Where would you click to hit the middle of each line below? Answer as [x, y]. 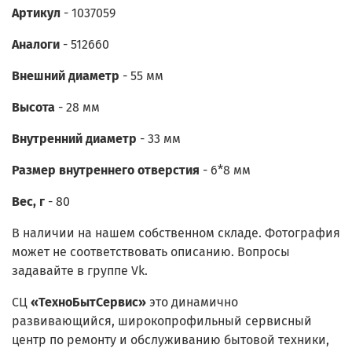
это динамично [194, 302]
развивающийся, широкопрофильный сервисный [162, 321]
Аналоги [37, 44]
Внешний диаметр [66, 75]
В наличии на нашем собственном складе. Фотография [176, 233]
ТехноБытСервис [88, 302]
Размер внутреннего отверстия [106, 170]
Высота [35, 107]
